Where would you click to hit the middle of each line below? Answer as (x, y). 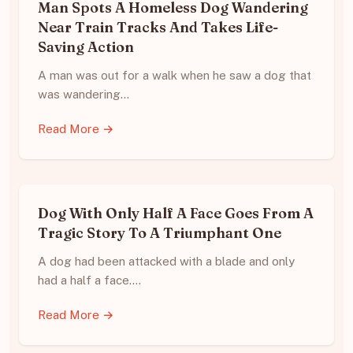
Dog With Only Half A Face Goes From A (176, 213)
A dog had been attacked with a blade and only (166, 261)
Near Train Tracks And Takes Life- (158, 27)
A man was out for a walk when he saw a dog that (175, 75)
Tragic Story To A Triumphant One (160, 232)
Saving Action (86, 46)
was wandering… (84, 94)
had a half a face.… (89, 280)
